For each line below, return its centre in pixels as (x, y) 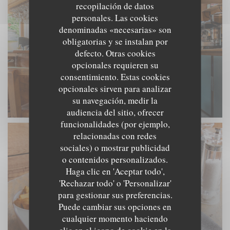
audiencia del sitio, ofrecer (115, 112)
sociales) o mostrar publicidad (115, 148)
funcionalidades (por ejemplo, (115, 124)
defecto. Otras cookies (115, 53)
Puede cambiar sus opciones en (115, 207)
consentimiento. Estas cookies (115, 77)
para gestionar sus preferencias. (115, 195)
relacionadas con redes (115, 136)
